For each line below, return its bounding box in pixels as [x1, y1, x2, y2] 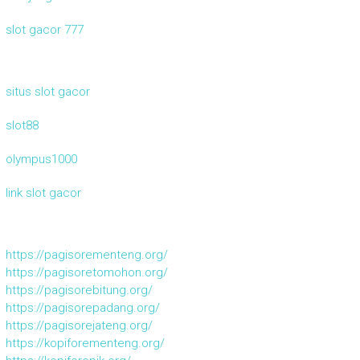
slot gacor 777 [5, 22, 84, 38]
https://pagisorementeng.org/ [5, 247, 168, 263]
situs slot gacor [5, 84, 90, 100]
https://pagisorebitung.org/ [5, 283, 153, 298]
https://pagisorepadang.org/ [5, 301, 160, 316]
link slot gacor [5, 186, 81, 201]
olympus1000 [5, 152, 77, 167]
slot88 [5, 118, 39, 133]
